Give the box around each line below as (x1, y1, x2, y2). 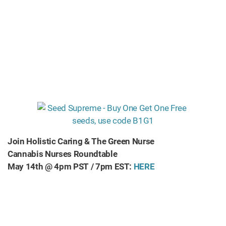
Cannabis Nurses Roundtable (8, 149, 119, 159)
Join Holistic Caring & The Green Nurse (8, 136, 156, 146)
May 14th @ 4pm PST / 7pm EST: (8, 161, 134, 172)
